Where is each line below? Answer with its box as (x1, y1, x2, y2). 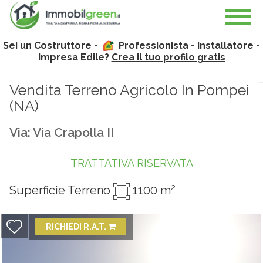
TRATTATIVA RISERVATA (70, 157, 193, 169)
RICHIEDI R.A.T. (46, 222, 108, 231)
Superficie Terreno (9, 183, 113, 198)
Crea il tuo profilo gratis (111, 52, 225, 63)
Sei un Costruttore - (2, 40, 100, 51)
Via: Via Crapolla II (9, 125, 114, 140)
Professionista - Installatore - (116, 40, 261, 51)
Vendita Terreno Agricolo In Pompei (9, 81, 249, 99)
